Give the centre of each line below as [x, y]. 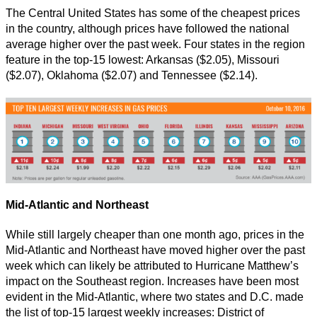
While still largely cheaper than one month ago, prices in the [155, 235]
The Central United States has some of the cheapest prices [153, 13]
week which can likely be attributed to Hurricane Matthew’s [152, 266]
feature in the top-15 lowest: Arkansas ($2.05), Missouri [143, 59]
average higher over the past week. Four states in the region [155, 44]
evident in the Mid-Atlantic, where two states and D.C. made [155, 297]
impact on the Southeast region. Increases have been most [152, 282]
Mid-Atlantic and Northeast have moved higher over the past [155, 250]
